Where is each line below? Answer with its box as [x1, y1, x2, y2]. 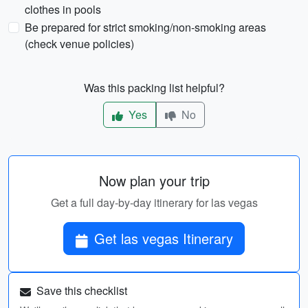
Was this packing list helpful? [83, 80, 225, 96]
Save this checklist [34, 283, 127, 298]
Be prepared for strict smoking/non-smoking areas [25, 19, 266, 35]
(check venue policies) [25, 36, 134, 52]
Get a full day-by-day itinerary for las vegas [50, 195, 258, 210]
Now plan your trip [98, 170, 210, 190]
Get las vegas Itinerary [94, 228, 233, 248]
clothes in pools [25, 1, 101, 17]
